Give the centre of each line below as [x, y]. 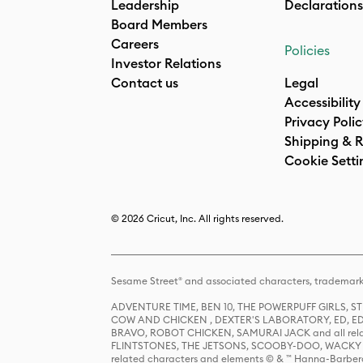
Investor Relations [166, 63]
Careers [135, 44]
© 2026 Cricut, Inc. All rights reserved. [197, 218]
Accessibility [322, 102]
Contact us [145, 83]
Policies [307, 50]
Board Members [159, 24]
